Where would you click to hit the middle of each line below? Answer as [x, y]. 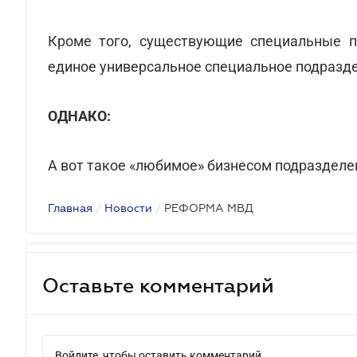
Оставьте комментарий [158, 285]
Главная [70, 208]
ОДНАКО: [79, 116]
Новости [128, 208]
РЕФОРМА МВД [209, 208]
